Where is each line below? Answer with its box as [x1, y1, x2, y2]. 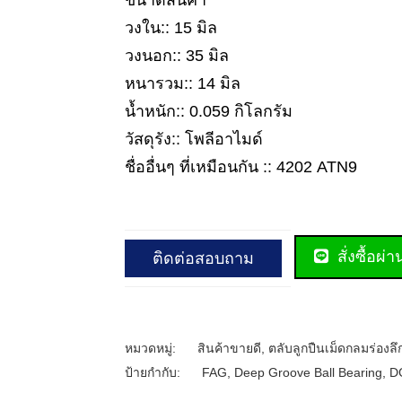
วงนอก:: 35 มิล [125, 47, 229, 65]
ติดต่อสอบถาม [153, 249, 254, 267]
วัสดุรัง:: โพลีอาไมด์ [125, 130, 263, 148]
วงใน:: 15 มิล [125, 19, 217, 37]
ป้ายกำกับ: [125, 364, 184, 380]
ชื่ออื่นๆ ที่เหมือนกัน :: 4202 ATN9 [125, 158, 357, 176]
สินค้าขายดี [197, 340, 261, 355]
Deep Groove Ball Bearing [234, 364, 382, 380]
